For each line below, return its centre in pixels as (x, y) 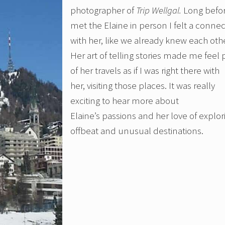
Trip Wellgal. (159, 10)
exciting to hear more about (125, 101)
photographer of (103, 10)
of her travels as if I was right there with (145, 71)
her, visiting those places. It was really (143, 86)
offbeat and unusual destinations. (137, 131)
